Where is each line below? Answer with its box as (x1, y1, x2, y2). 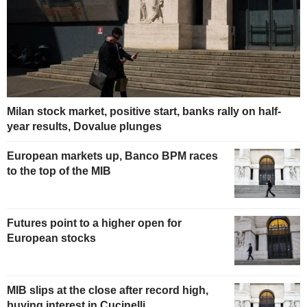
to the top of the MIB (7, 165, 111, 177)
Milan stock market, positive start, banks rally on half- (7, 106, 281, 118)
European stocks (7, 232, 96, 244)
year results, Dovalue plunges (7, 121, 162, 133)
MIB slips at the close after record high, (7, 284, 208, 296)
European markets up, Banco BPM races (7, 150, 218, 162)
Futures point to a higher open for (7, 217, 182, 229)
